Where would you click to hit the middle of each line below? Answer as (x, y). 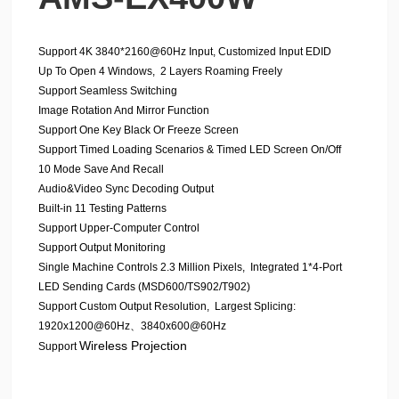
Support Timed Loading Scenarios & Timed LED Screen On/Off (190, 150)
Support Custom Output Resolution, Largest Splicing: (167, 306)
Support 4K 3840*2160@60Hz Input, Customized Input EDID (185, 52)
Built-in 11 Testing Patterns (102, 208)
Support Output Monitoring (102, 248)
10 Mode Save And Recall (101, 169)
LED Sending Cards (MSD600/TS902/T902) (144, 287)
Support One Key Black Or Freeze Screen (138, 130)
